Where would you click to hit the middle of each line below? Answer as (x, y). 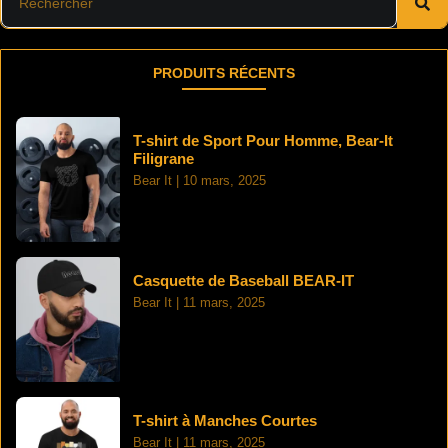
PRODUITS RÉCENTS (224, 72)
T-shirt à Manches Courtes (225, 420)
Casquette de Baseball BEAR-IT (243, 280)
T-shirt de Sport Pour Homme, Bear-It (263, 140)
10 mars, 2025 (222, 180)
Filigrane (163, 158)
